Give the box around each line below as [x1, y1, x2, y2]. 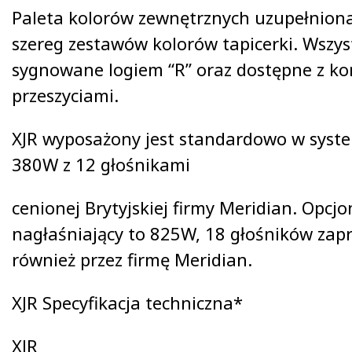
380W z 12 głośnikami [12, 152, 190, 176]
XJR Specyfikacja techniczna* [12, 291, 243, 314]
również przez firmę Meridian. [12, 247, 252, 271]
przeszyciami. [12, 83, 119, 107]
